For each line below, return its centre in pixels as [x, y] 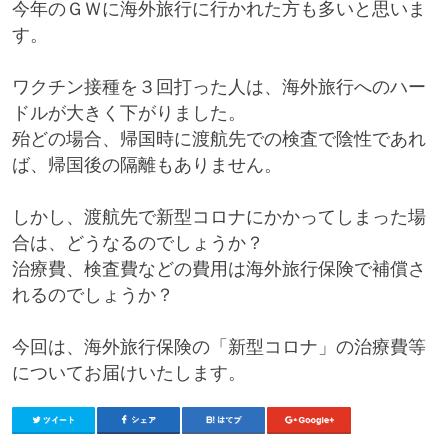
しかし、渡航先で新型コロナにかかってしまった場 [218, 216]
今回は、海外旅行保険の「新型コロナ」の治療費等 [218, 346]
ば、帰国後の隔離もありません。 [146, 164]
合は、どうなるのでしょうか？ [137, 242]
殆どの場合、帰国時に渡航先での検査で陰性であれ [218, 138]
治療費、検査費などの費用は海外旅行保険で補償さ [218, 268]
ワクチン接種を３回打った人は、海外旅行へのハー [218, 86]
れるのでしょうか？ [92, 294]
